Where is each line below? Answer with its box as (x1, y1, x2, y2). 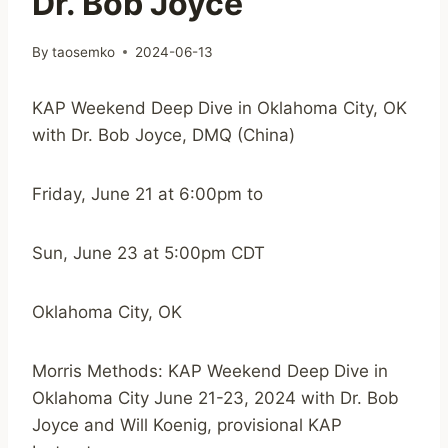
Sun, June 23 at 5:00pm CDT (32, 242, 265, 263)
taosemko (52, 43, 116, 60)
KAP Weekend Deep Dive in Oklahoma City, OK (32, 97, 407, 118)
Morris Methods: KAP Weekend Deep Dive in (32, 360, 388, 381)
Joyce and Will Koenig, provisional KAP (32, 414, 342, 435)
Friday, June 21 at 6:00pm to (32, 183, 263, 204)
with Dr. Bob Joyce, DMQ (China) (32, 124, 295, 145)
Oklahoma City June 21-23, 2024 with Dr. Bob (32, 387, 399, 408)
